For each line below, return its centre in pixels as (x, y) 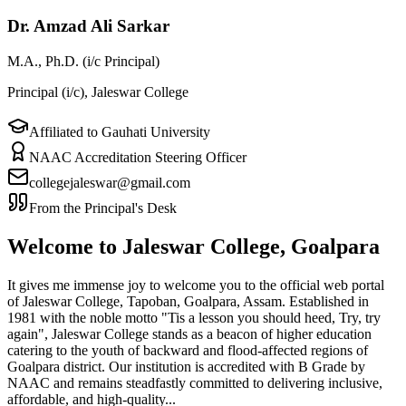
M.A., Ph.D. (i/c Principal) (83, 62)
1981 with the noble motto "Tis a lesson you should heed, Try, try (194, 317)
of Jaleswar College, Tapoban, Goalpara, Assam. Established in (188, 301)
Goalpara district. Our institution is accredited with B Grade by (186, 366)
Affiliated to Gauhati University (120, 132)
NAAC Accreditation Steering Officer (138, 158)
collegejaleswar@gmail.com (110, 183)
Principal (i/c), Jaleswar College (98, 92)
